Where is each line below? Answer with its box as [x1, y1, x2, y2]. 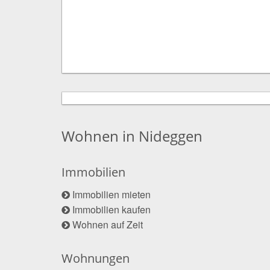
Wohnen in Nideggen [61, 125, 202, 146]
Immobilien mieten [72, 187, 151, 201]
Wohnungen [61, 250, 130, 266]
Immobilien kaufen [72, 202, 151, 216]
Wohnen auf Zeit [72, 217, 143, 231]
